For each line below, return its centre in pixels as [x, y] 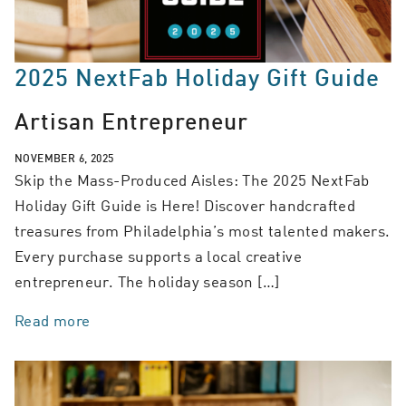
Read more [53, 320]
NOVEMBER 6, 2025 [64, 158]
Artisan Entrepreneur [131, 120]
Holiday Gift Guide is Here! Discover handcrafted [185, 205]
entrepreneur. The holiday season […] [147, 281]
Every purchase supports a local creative [158, 256]
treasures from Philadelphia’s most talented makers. [203, 231]
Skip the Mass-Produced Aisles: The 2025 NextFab [192, 180]
